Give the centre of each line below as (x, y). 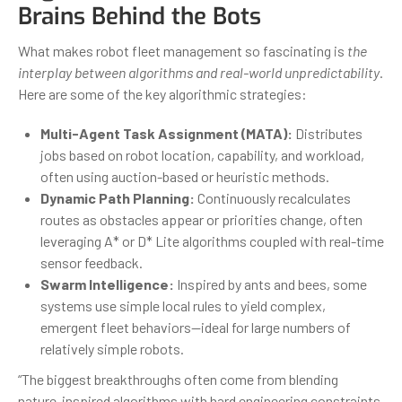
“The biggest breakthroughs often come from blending (178, 379)
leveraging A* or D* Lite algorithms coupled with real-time (212, 240)
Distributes (328, 133)
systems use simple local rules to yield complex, (183, 305)
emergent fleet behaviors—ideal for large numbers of (196, 327)
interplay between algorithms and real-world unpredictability (199, 72)
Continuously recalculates (273, 197)
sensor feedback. (92, 262)
